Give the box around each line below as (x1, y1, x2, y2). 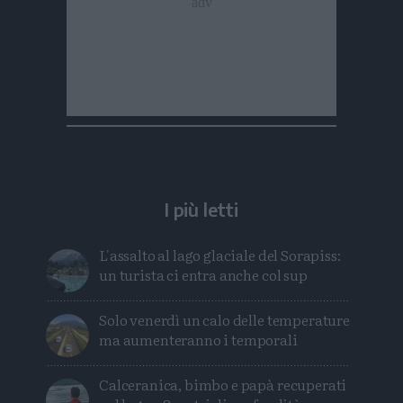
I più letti (165, 197, 238, 220)
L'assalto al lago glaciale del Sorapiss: (99, 243, 341, 265)
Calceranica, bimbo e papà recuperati (99, 372, 347, 395)
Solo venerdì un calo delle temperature (99, 308, 350, 330)
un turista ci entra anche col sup (99, 263, 308, 285)
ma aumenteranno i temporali (99, 327, 298, 350)
